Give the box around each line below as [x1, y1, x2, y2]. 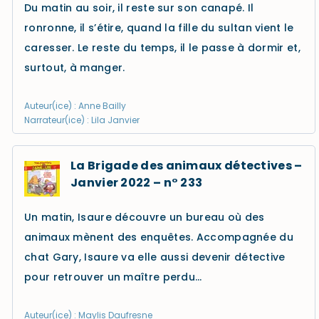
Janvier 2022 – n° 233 [70, 174, 203, 191]
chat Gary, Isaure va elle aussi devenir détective [24, 250, 286, 264]
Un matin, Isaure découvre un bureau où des [24, 210, 265, 224]
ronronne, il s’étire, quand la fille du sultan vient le [24, 21, 294, 35]
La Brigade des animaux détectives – [70, 157, 303, 174]
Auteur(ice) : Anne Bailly [24, 100, 126, 112]
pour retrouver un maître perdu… [24, 270, 202, 284]
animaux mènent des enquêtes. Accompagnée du [24, 230, 293, 244]
